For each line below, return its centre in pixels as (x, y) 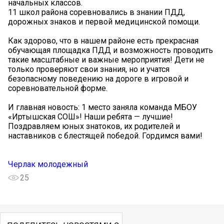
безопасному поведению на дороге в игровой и (98, 79)
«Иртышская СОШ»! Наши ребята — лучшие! (90, 117)
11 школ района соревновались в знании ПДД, (96, 12)
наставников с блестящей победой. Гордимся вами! (105, 136)
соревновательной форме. (58, 88)
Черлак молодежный (48, 164)
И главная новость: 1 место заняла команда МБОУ (102, 107)
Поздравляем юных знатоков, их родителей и (94, 126)
